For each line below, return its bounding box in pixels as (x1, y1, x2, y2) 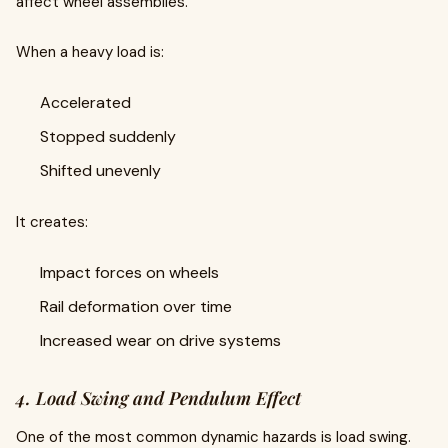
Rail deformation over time (40, 296, 232, 317)
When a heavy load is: (16, 42, 164, 62)
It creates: (16, 212, 88, 232)
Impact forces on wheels (40, 262, 219, 283)
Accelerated (40, 92, 131, 113)
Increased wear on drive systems (40, 330, 281, 351)
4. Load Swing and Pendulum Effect (16, 386, 301, 410)
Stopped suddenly (40, 126, 176, 147)
